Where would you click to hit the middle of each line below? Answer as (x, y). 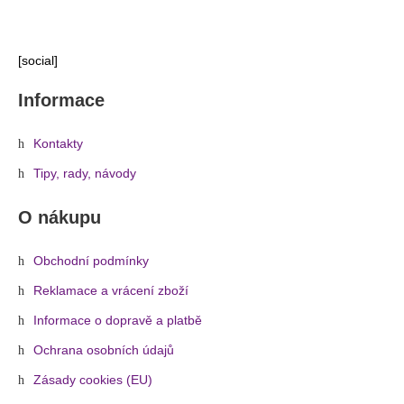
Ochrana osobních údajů (104, 350)
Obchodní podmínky (91, 261)
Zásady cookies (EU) (93, 380)
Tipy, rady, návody (85, 173)
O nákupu (60, 217)
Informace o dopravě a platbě (118, 320)
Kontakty (58, 143)
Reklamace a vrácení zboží (111, 290)
